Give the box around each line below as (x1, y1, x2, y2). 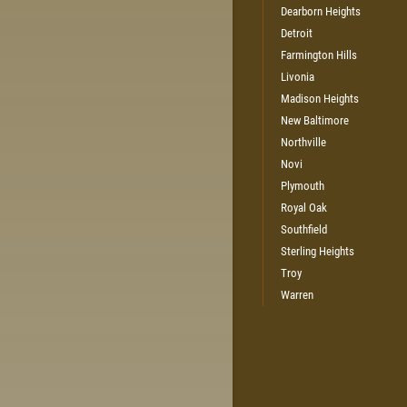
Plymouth (281, 178, 324, 193)
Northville (281, 134, 326, 149)
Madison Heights (281, 91, 359, 105)
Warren (281, 287, 313, 302)
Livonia (281, 69, 314, 84)
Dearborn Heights (281, 4, 361, 18)
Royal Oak (281, 200, 327, 214)
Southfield (281, 222, 327, 236)
